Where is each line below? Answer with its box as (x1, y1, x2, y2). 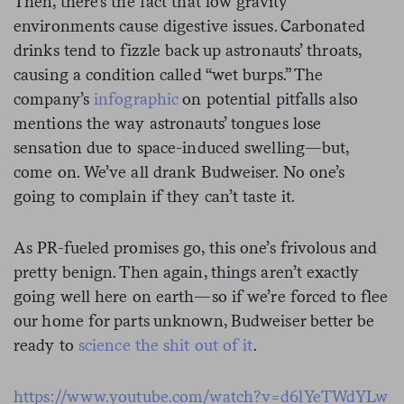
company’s (14, 88, 94, 108)
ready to (14, 335, 78, 354)
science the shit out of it (78, 335, 253, 354)
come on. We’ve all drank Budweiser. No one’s (14, 161, 345, 181)
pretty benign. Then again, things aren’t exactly (14, 262, 359, 281)
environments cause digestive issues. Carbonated (14, 15, 365, 35)
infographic (94, 88, 179, 108)
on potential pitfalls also (178, 88, 358, 108)
